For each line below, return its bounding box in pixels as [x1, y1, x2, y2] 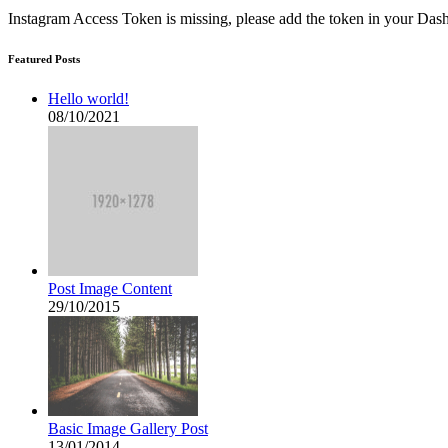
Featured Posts [8, 53, 80, 66]
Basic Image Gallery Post [48, 420, 208, 438]
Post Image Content [48, 280, 172, 298]
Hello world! [48, 90, 129, 108]
